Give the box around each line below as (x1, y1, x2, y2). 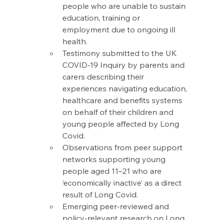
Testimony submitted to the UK (62, 48, 179, 58)
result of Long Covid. (62, 190, 140, 200)
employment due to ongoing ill (62, 25, 177, 35)
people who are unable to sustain (62, 1, 188, 11)
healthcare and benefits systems (62, 95, 184, 106)
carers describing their (62, 72, 146, 82)
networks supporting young (62, 154, 167, 165)
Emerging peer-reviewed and (62, 201, 171, 212)
